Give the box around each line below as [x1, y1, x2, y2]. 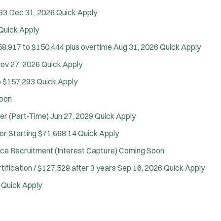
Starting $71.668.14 [8, 128, 76, 138]
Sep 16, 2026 [117, 162, 164, 173]
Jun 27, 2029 [50, 110, 95, 121]
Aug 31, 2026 [113, 41, 160, 52]
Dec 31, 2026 [9, 7, 56, 17]
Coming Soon [119, 145, 164, 155]
